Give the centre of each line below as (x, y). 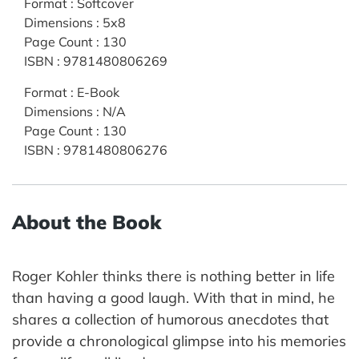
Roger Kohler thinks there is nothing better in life (173, 276)
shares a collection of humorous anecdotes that (170, 319)
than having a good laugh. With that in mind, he (173, 297)
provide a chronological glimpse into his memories (179, 341)
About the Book (87, 222)
